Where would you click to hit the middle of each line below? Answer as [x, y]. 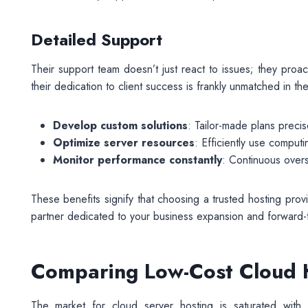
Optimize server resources [123, 143]
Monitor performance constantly [137, 160]
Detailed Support [96, 40]
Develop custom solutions [120, 125]
